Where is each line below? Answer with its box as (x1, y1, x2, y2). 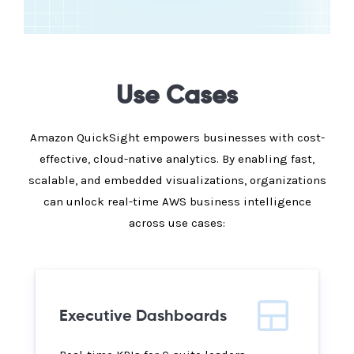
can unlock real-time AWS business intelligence (43, 194, 311, 209)
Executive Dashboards (59, 309, 227, 326)
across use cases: (129, 216, 225, 231)
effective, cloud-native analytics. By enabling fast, (40, 152, 314, 167)
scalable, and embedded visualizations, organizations (28, 173, 326, 188)
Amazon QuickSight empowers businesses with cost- (29, 130, 325, 145)
